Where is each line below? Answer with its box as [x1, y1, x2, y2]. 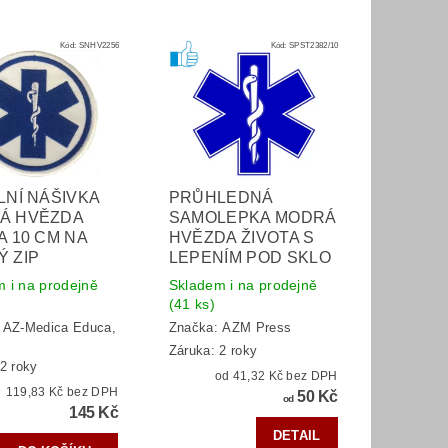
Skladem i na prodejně [168, 276, 318, 293]
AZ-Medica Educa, [2, 320, 116, 336]
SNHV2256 [78, 40, 120, 51]
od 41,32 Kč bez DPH [286, 369, 338, 384]
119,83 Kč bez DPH [67, 385, 119, 400]
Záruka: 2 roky [168, 343, 258, 359]
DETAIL [272, 427, 321, 443]
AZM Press [222, 320, 292, 336]
